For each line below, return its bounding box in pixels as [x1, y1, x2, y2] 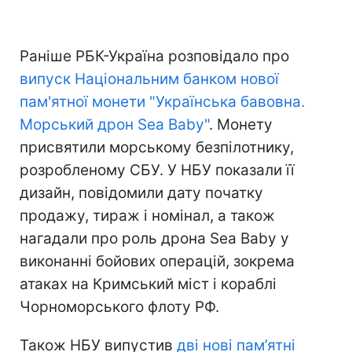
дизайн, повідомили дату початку [20, 183, 263, 202]
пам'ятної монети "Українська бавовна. [20, 92, 305, 111]
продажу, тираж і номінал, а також [20, 206, 275, 225]
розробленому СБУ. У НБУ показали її [20, 160, 295, 179]
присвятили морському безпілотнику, [20, 137, 294, 156]
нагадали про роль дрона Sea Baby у [20, 229, 289, 247]
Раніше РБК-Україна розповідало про [20, 46, 289, 65]
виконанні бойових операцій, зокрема [20, 251, 295, 270]
